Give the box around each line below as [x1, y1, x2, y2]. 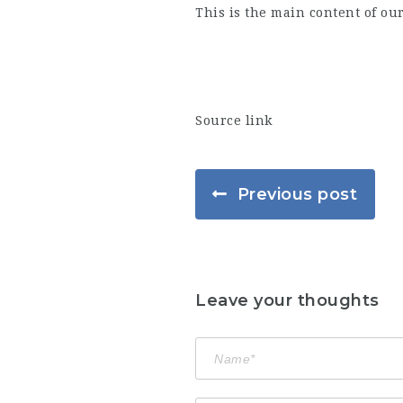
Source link [195, 113, 273, 128]
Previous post [237, 184, 358, 204]
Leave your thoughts [195, 290, 380, 310]
